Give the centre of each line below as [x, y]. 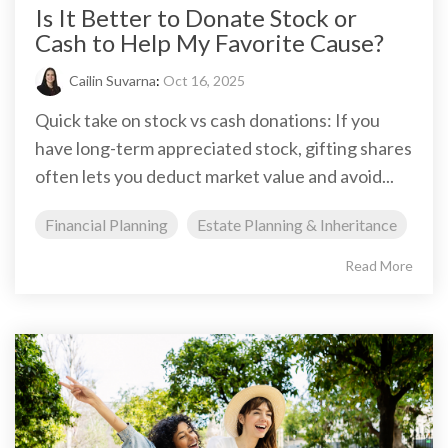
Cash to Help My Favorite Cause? [209, 43]
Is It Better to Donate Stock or [196, 18]
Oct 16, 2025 [204, 81]
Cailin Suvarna [112, 81]
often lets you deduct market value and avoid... [214, 176]
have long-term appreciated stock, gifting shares [223, 148]
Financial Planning [106, 225]
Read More [379, 266]
